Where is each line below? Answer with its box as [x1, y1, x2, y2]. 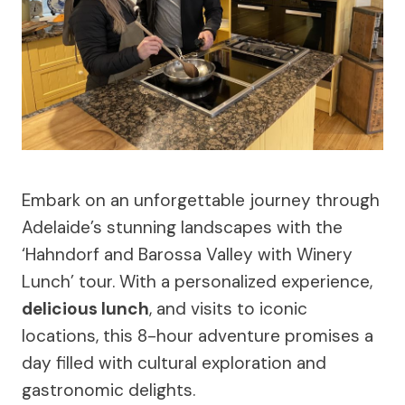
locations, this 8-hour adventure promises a [22, 324, 373, 347]
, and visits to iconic [149, 297, 307, 320]
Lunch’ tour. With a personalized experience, [22, 269, 372, 293]
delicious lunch [22, 297, 149, 320]
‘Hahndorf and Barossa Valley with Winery [22, 242, 353, 266]
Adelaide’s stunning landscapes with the [22, 215, 343, 239]
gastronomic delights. [22, 378, 195, 401]
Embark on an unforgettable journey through [22, 188, 380, 212]
